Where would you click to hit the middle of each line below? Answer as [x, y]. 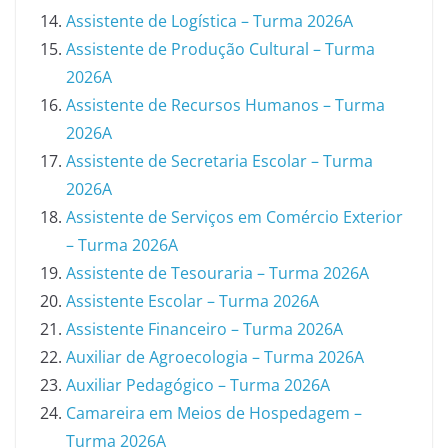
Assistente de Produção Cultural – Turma [220, 49]
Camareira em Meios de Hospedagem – [214, 413]
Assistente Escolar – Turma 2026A [192, 301]
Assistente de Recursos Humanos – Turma [225, 105]
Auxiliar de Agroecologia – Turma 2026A [215, 357]
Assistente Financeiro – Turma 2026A [204, 329]
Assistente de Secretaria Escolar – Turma [219, 161]
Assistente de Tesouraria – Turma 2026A [217, 273]
